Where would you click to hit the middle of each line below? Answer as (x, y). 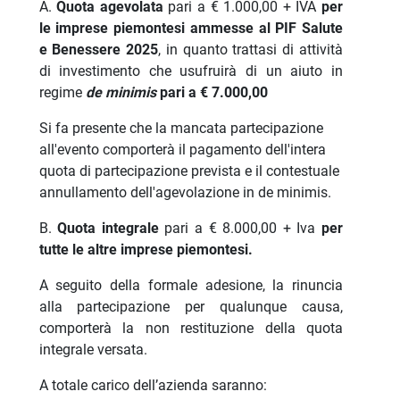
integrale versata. (95, 350)
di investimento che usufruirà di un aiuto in (191, 71)
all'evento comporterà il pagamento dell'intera (182, 150)
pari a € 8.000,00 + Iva (240, 229)
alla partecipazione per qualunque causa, (191, 307)
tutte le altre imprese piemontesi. (146, 250)
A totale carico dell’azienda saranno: (153, 386)
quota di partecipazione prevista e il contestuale (189, 171)
